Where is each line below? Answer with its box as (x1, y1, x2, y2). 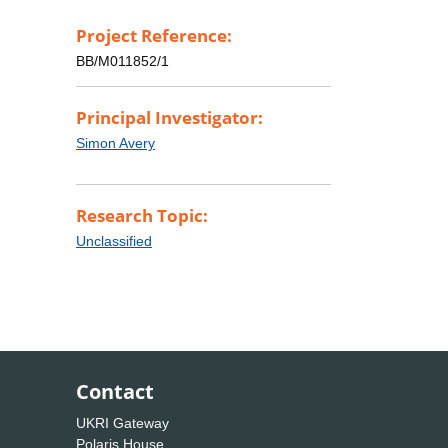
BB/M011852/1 (76, 53, 169, 70)
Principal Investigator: (76, 106, 263, 130)
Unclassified (76, 233, 152, 250)
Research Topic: (76, 204, 208, 228)
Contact (76, 378, 154, 406)
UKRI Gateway (76, 415, 169, 432)
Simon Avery (76, 135, 155, 152)
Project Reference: (76, 24, 232, 48)
